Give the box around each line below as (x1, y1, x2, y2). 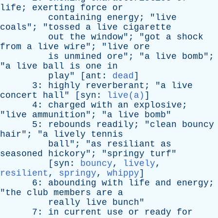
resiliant (107, 139, 155, 149)
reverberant (86, 81, 145, 91)
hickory (48, 149, 86, 159)
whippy (107, 168, 139, 178)
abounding (48, 178, 96, 188)
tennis (91, 129, 123, 139)
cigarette (123, 22, 171, 32)
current (64, 207, 102, 217)
